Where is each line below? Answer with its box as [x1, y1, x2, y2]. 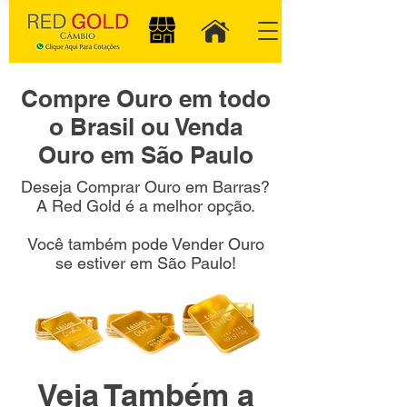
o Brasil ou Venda [48, 113, 243, 141]
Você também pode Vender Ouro [26, 234, 264, 253]
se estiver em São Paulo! [55, 253, 236, 273]
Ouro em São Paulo [37, 141, 253, 169]
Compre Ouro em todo [20, 84, 271, 113]
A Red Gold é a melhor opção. [35, 196, 255, 215]
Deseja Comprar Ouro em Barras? [21, 177, 270, 196]
